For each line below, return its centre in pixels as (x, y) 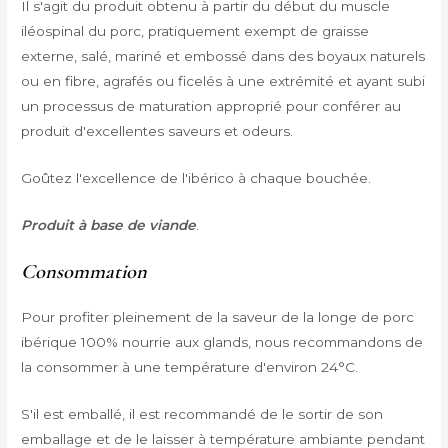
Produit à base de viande (109, 224)
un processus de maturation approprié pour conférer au (211, 105)
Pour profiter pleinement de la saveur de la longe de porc (218, 317)
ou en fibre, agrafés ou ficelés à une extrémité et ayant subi (223, 80)
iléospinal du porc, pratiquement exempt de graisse (195, 30)
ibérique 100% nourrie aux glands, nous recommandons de (222, 342)
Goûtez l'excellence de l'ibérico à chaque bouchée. (196, 177)
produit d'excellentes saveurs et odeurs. (157, 130)
